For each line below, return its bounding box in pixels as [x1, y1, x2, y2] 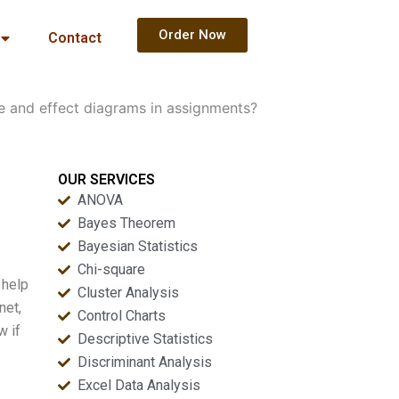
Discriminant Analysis [77, 354, 213, 370]
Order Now [158, 27, 226, 43]
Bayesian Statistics [77, 238, 199, 255]
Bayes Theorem [77, 215, 176, 232]
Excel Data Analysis [77, 377, 201, 394]
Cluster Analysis [77, 284, 180, 301]
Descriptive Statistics [77, 330, 214, 347]
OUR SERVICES [57, 171, 155, 188]
